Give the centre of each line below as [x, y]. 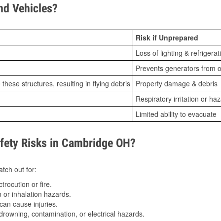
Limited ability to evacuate [176, 114]
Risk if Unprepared [167, 38]
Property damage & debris [177, 84]
